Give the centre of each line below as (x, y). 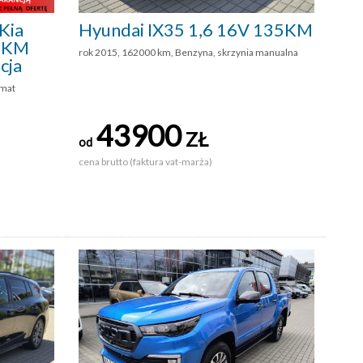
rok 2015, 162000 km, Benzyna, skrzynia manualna (188, 52)
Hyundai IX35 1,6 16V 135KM (196, 29)
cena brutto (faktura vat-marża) (146, 161)
